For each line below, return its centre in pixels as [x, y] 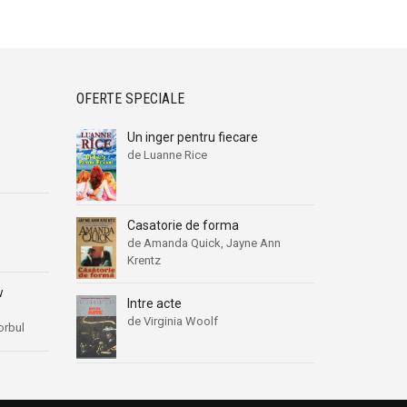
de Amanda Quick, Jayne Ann [203, 243]
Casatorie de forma [183, 225]
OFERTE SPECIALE [130, 99]
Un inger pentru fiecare [192, 138]
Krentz [144, 260]
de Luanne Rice [167, 155]
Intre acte [154, 303]
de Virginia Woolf [172, 321]
